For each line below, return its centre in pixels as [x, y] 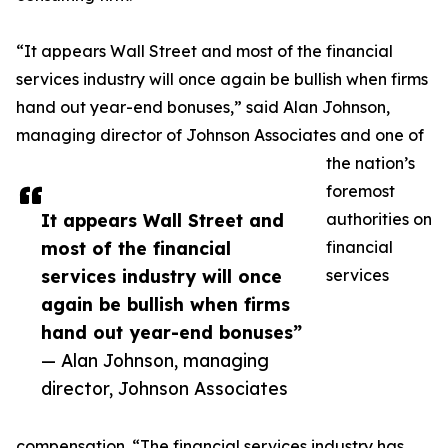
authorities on [379, 219]
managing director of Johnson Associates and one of [220, 135]
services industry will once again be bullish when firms [222, 79]
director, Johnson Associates [164, 388]
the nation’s [370, 163]
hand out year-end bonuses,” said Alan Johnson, [203, 107]
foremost [360, 191]
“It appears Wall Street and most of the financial [204, 51]
